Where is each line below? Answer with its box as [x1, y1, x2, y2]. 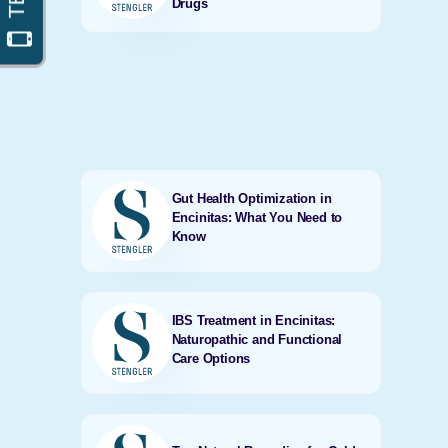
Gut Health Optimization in [171, 190, 332, 206]
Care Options [171, 350, 251, 366]
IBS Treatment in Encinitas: [171, 312, 336, 328]
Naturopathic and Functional [171, 331, 343, 347]
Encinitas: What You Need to [171, 209, 343, 225]
